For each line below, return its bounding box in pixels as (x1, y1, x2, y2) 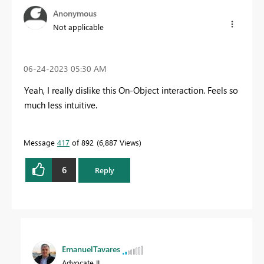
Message (24, 137, 57, 147)
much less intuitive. (24, 98, 97, 111)
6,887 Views (99, 137, 139, 147)
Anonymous (53, 7, 97, 19)
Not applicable (53, 21, 104, 32)
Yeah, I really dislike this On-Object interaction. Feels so (24, 84, 238, 96)
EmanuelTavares (62, 243, 120, 255)
